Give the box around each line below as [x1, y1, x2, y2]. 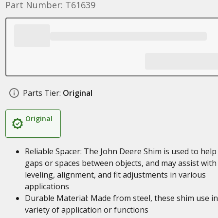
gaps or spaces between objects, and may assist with [24, 158, 217, 168]
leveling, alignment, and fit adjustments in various [24, 169, 206, 180]
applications [24, 181, 69, 192]
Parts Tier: [22, 88, 61, 98]
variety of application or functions [24, 204, 148, 215]
